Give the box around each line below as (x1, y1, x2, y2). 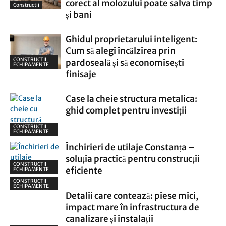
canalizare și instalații (66, 213, 153, 224)
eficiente (66, 165, 102, 176)
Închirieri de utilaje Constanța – (66, 142, 195, 153)
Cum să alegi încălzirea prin (66, 45, 176, 56)
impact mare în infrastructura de (66, 202, 199, 213)
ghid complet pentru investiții (66, 105, 187, 116)
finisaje (66, 69, 96, 80)
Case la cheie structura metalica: (66, 93, 197, 104)
